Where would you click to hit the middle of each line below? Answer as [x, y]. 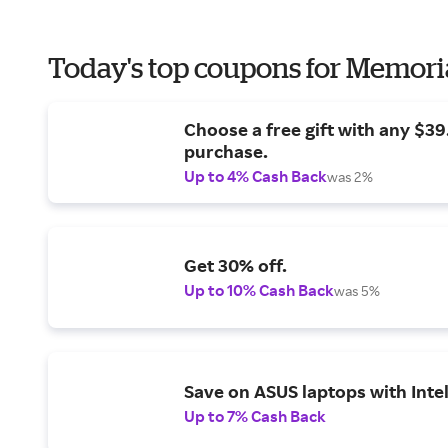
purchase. [226, 151]
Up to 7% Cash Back [255, 415]
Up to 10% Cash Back [259, 290]
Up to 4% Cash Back [255, 176]
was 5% [357, 291]
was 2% [350, 177]
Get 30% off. [235, 265]
